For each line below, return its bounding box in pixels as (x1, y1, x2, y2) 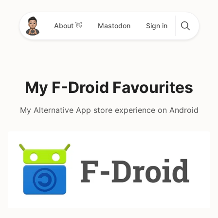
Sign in (145, 21, 167, 30)
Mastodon (97, 21, 130, 30)
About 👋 (54, 21, 82, 30)
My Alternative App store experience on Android (19, 105, 199, 115)
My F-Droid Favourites (25, 78, 193, 97)
